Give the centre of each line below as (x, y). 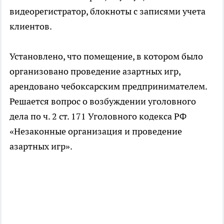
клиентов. (31, 26)
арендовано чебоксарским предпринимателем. (108, 86)
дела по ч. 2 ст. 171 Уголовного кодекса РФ (98, 116)
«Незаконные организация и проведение (96, 131)
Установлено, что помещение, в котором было (106, 56)
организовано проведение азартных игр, (95, 71)
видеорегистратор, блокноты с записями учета (107, 11)
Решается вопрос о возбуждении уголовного (103, 101)
